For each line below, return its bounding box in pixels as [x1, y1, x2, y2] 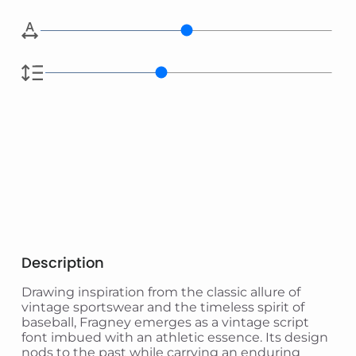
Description [21, 252, 104, 273]
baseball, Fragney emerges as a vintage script [21, 314, 309, 330]
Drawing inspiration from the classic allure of [21, 284, 300, 300]
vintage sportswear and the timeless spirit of [21, 299, 304, 315]
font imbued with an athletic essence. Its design [21, 329, 328, 345]
